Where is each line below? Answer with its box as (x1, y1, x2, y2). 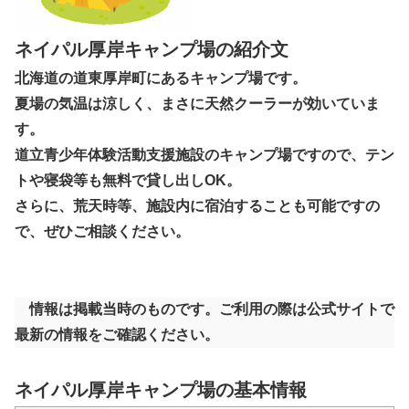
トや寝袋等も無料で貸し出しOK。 (15, 173, 241, 189)
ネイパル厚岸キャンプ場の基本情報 (15, 380, 307, 401)
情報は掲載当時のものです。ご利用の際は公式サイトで (15, 301, 394, 318)
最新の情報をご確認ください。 (15, 327, 219, 343)
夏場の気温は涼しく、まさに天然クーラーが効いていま (15, 96, 380, 112)
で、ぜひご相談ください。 (15, 224, 190, 240)
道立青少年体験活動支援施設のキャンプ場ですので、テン (15, 147, 394, 163)
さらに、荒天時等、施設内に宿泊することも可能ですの (15, 198, 380, 215)
